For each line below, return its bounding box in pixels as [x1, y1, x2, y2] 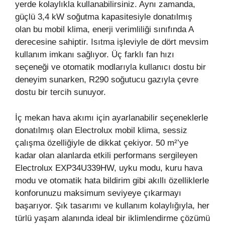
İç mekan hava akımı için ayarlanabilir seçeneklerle [15, 113, 208, 123]
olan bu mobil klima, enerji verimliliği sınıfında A [15, 25, 193, 35]
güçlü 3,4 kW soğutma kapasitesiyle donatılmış [15, 12, 192, 22]
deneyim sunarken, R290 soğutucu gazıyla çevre [15, 75, 198, 85]
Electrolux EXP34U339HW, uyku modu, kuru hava [15, 163, 202, 173]
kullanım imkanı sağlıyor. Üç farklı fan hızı [15, 50, 174, 60]
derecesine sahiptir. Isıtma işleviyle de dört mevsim [15, 37, 208, 47]
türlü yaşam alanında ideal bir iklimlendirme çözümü [15, 213, 210, 223]
